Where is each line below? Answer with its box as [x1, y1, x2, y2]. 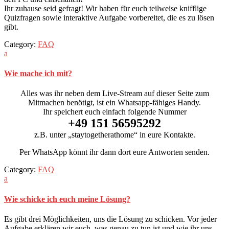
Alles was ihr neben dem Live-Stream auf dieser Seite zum [20, 89, 209, 98]
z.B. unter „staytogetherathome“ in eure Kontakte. [34, 130, 195, 140]
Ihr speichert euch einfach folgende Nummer [42, 107, 187, 117]
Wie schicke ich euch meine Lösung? [4, 194, 130, 203]
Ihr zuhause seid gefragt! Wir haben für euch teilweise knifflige [4, 4, 207, 13]
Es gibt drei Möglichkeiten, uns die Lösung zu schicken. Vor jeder [4, 214, 217, 223]
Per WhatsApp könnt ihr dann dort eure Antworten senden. [19, 148, 210, 157]
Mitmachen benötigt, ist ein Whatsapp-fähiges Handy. [28, 98, 201, 107]
